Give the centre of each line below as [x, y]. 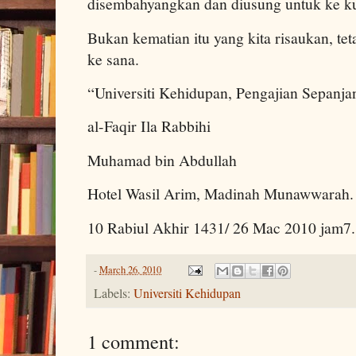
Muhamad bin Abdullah [162, 160]
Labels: [114, 293]
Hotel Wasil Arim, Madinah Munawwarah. [221, 194]
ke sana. [113, 59]
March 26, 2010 [130, 269]
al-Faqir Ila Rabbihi [149, 126]
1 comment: [133, 341]
